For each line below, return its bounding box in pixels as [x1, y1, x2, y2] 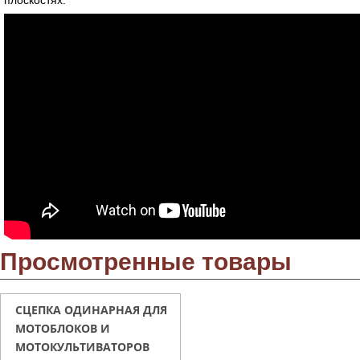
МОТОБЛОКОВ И [15, 321, 110, 336]
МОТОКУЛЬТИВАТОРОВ [15, 339, 149, 354]
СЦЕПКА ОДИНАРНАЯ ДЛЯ [15, 302, 167, 317]
